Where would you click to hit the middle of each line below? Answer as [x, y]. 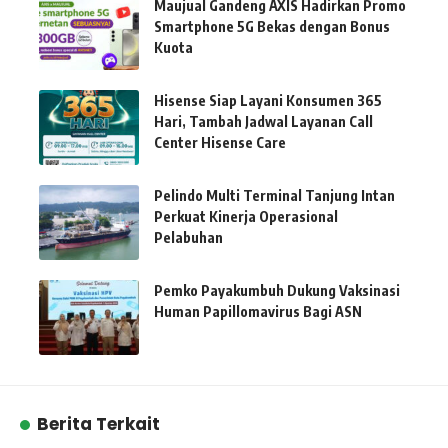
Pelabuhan [188, 237]
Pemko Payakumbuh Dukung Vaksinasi [277, 290]
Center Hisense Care [220, 142]
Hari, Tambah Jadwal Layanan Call [263, 121]
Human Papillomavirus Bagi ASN [258, 311]
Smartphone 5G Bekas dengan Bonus [272, 26]
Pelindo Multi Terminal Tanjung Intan [274, 195]
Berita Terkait [99, 423]
